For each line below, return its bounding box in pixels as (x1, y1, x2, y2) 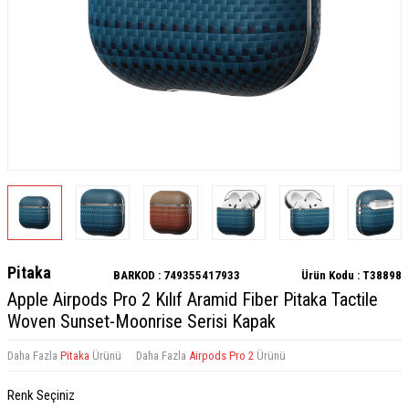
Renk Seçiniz (7, 386, 75, 404)
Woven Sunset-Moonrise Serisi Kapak (7, 309, 276, 332)
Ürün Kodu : (301, 267, 362, 282)
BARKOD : (112, 267, 163, 282)
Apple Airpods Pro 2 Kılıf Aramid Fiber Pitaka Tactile (7, 288, 378, 310)
